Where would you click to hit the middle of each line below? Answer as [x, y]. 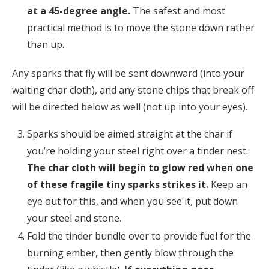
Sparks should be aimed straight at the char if [130, 134]
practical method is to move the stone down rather [141, 28]
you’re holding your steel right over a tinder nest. [138, 151]
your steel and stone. [74, 218]
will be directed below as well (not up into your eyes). [131, 107]
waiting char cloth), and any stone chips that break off [133, 90]
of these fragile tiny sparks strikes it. [119, 185]
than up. [46, 45]
